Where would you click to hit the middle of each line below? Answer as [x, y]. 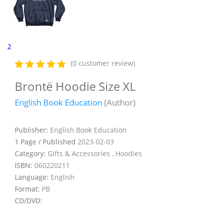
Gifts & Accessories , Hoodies [95, 153]
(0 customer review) [103, 63]
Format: [28, 189]
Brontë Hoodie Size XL [75, 86]
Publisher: [32, 130]
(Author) [119, 102]
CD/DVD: [28, 200]
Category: [31, 153]
